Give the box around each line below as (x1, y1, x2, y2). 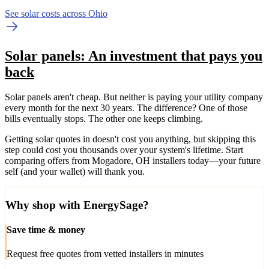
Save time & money (7, 225, 85, 235)
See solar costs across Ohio (5, 8, 107, 19)
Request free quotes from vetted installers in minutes (7, 248, 204, 259)
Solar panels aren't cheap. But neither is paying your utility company (5, 92, 263, 103)
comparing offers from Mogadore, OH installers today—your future (5, 156, 261, 166)
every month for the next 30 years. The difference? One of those (5, 103, 247, 113)
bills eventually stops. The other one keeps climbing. (5, 113, 203, 124)
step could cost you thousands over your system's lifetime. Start (5, 145, 243, 156)
